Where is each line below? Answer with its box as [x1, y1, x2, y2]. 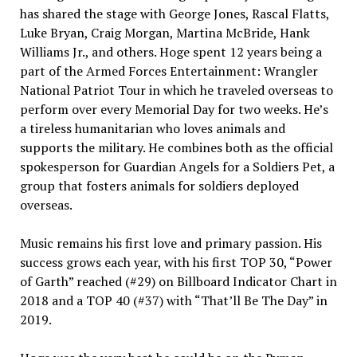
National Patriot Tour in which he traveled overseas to [19, 81, 333, 99]
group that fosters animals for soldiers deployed [19, 177, 299, 194]
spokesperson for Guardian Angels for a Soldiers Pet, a [19, 158, 335, 175]
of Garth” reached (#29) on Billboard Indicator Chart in [19, 273, 337, 290]
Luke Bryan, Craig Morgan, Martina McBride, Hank [19, 24, 310, 41]
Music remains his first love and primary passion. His [19, 234, 322, 252]
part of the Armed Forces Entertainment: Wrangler [19, 62, 318, 80]
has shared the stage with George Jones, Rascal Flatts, [19, 5, 329, 22]
